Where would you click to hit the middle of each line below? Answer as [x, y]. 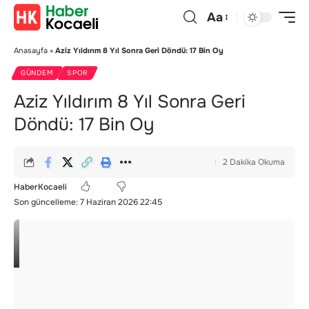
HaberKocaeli [40, 187]
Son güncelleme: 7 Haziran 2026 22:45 [88, 202]
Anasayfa [31, 50]
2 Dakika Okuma [254, 162]
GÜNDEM [37, 73]
